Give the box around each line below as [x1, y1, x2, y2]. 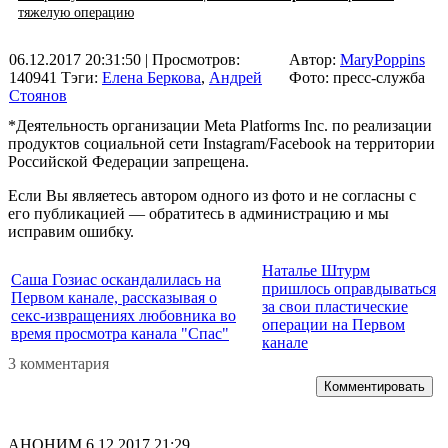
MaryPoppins [340, 50, 425, 68]
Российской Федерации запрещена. [8, 152, 249, 170]
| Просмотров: [141, 50, 240, 68]
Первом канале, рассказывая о [11, 288, 217, 306]
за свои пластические [262, 297, 408, 315]
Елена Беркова [102, 68, 201, 86]
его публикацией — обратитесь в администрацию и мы [8, 204, 389, 222]
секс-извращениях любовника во [11, 306, 236, 324]
